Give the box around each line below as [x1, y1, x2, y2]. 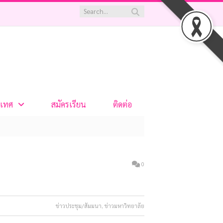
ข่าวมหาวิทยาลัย [105, 202, 144, 210]
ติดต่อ [112, 99, 132, 110]
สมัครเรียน [51, 99, 86, 110]
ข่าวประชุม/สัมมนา [56, 202, 102, 210]
